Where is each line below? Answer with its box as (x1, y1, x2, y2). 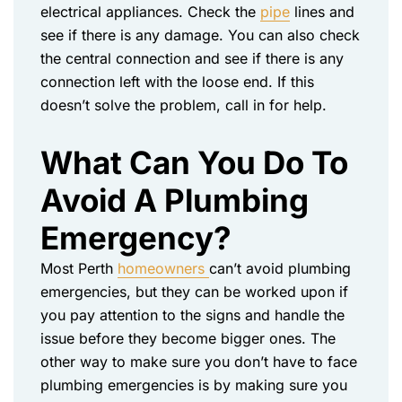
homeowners (118, 259, 209, 277)
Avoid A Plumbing (40, 181, 309, 219)
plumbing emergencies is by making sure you (40, 376, 347, 394)
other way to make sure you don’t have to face (40, 353, 357, 371)
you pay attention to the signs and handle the (40, 306, 345, 324)
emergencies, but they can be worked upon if (40, 283, 348, 301)
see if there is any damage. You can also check (40, 26, 360, 44)
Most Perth (40, 259, 118, 277)
